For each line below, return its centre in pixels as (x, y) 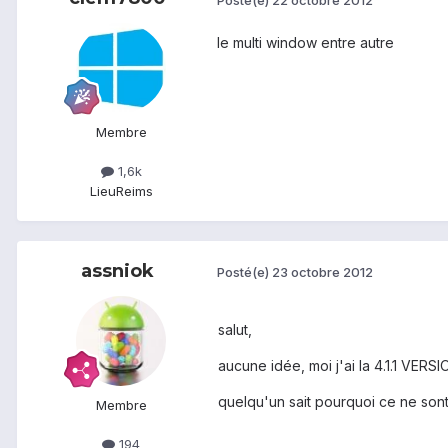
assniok (117, 270)
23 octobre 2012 (322, 272)
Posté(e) (244, 272)
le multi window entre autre (305, 43)
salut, (235, 329)
